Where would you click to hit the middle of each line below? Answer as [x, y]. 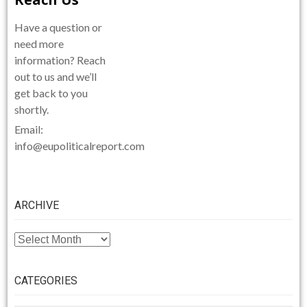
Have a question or [59, 27]
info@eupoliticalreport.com [80, 145]
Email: [29, 129]
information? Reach [60, 60]
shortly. [32, 109]
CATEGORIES [46, 281]
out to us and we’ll [56, 76]
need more [39, 43]
